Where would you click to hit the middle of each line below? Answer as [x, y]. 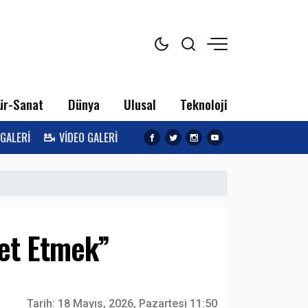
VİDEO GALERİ [89, 137]
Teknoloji [203, 104]
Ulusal [140, 104]
